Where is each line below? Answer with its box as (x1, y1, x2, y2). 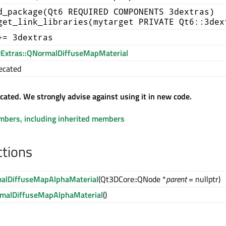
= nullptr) (187, 173, 220, 186)
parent (166, 173, 187, 186)
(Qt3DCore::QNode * (98, 173, 166, 186)
